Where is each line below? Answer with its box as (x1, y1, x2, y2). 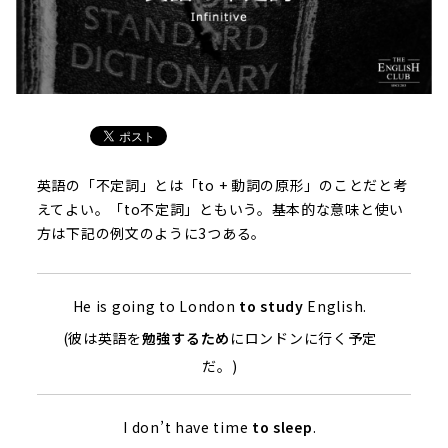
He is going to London (72, 295, 240, 316)
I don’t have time (123, 416, 252, 437)
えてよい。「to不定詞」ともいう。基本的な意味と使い (36, 198, 404, 219)
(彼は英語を (62, 327, 142, 348)
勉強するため (141, 327, 230, 348)
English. (303, 295, 367, 316)
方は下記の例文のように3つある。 (36, 222, 266, 243)
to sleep (251, 416, 313, 437)
